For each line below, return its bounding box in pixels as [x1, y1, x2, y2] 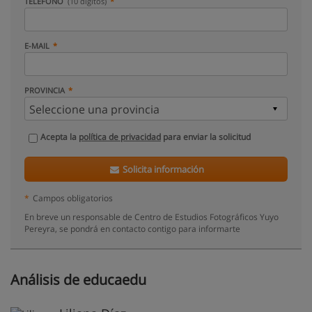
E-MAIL [24, 40, 49, 51]
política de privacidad [79, 131, 161, 143]
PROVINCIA [24, 85, 65, 95]
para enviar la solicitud [161, 131, 251, 143]
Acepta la [40, 131, 79, 143]
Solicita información [120, 163, 205, 175]
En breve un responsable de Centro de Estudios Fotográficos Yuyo [24, 211, 279, 222]
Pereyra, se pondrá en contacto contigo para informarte [24, 223, 240, 234]
